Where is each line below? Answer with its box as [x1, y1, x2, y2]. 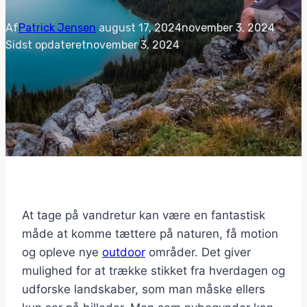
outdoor [102, 245, 145, 260]
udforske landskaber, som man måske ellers [22, 282, 265, 297]
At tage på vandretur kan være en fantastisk [22, 208, 265, 223]
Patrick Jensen [19, 21, 96, 34]
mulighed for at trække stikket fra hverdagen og [22, 264, 285, 278]
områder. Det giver [145, 245, 251, 260]
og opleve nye [22, 245, 102, 260]
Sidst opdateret [5, 38, 86, 51]
